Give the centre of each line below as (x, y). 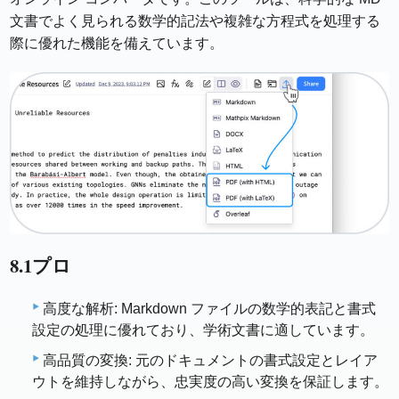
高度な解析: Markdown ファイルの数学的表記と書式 (209, 308)
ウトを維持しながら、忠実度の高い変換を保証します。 (210, 381)
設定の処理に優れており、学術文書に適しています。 (203, 330)
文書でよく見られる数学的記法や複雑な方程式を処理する (195, 21)
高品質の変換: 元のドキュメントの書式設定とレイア (210, 360)
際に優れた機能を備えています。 (117, 43)
